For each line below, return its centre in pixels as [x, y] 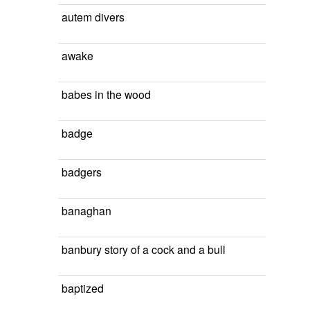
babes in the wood [106, 94]
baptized [83, 288]
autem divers [93, 17]
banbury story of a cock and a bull [144, 249]
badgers [82, 172]
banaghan [86, 210]
